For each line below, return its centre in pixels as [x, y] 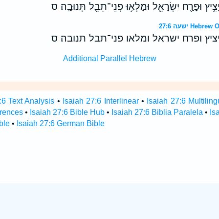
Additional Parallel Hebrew [109, 58]
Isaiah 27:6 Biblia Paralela [157, 112]
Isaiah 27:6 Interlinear [101, 101]
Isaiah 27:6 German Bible [60, 123]
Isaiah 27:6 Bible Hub [67, 112]
